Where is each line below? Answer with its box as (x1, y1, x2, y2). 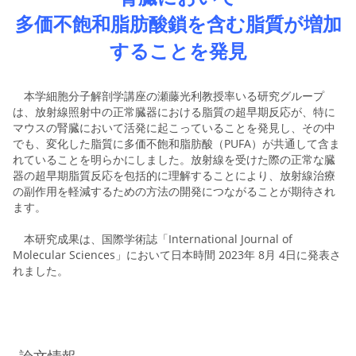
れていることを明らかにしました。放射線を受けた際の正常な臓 (13, 152, 335, 167)
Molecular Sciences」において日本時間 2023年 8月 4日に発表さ (13, 247, 341, 262)
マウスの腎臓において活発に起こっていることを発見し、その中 (13, 120, 335, 135)
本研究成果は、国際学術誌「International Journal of (13, 231, 292, 246)
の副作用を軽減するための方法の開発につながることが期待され (13, 184, 335, 199)
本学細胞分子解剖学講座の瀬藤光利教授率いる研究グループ (13, 88, 324, 103)
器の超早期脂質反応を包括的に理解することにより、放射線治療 (13, 168, 335, 183)
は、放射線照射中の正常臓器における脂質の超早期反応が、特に (13, 104, 335, 119)
